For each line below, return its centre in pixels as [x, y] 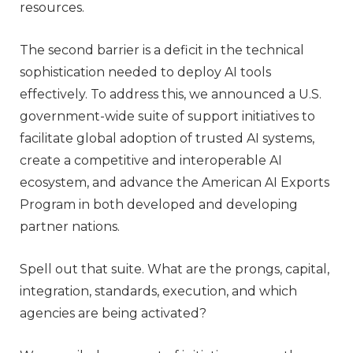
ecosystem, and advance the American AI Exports [175, 182]
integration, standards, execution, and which [158, 291]
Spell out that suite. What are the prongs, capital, [175, 269]
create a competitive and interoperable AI [151, 160]
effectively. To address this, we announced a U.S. [171, 94]
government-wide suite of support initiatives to [167, 116]
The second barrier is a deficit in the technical [162, 50]
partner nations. [70, 226]
